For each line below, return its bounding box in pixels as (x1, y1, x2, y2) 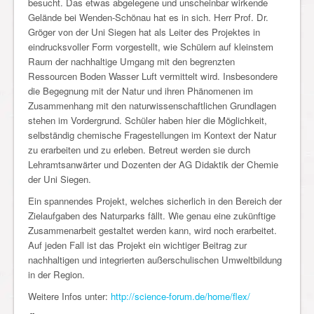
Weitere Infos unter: (28, 289, 111, 303)
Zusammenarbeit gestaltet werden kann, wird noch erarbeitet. (28, 223, 277, 237)
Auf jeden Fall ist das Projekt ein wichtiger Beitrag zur (28, 238, 247, 252)
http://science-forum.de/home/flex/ (111, 289, 250, 303)
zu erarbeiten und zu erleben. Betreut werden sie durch (28, 142, 250, 156)
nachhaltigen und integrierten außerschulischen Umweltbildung (28, 252, 282, 266)
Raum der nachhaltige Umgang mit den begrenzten (28, 54, 235, 68)
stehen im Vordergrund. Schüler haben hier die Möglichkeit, (28, 113, 267, 127)
